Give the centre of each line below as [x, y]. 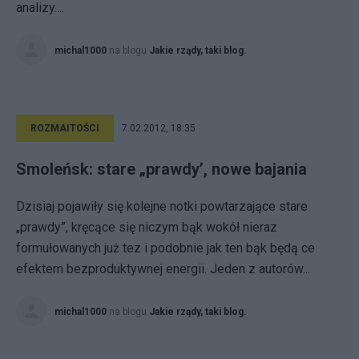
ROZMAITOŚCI [65, 128]
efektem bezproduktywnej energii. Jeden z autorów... [163, 269]
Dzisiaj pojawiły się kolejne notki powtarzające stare [162, 206]
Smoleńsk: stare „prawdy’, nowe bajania [161, 169]
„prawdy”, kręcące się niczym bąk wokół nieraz [147, 227]
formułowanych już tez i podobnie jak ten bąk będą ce [165, 248]
